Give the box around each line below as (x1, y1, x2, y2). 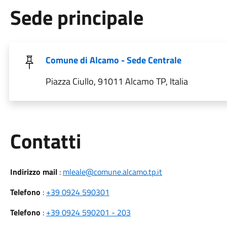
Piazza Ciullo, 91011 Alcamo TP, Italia (45, 74, 188, 88)
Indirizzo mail (10, 166, 57, 178)
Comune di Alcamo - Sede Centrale (45, 53, 181, 67)
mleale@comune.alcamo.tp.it (62, 166, 162, 178)
